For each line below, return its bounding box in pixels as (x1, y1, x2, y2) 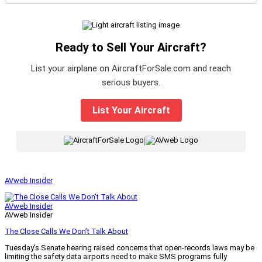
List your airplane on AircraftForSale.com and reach (31, 63, 231, 74)
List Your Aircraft (92, 104, 170, 116)
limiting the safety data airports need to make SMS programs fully (5, 251, 227, 261)
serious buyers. (102, 77, 160, 88)
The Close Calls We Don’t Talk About (5, 226, 128, 236)
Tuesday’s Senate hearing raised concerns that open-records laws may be (5, 243, 254, 252)
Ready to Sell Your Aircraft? (56, 40, 206, 54)
